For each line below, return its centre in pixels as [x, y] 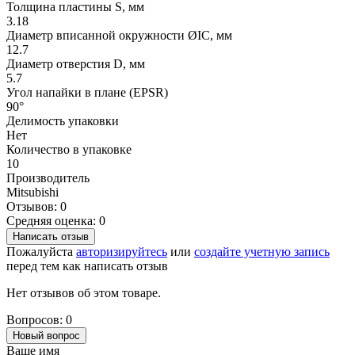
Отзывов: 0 [36, 207]
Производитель [48, 178]
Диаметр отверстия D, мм [76, 64]
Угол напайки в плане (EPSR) [87, 93]
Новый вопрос [46, 336]
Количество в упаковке [69, 150]
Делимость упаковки [63, 121]
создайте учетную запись [262, 252]
